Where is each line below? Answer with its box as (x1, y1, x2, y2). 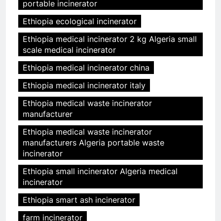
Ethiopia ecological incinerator (23, 16, 137, 27)
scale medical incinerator (23, 45, 116, 55)
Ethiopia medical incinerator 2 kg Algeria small (23, 34, 197, 44)
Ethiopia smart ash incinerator (23, 195, 135, 205)
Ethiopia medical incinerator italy (23, 80, 146, 91)
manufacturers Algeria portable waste (23, 138, 164, 148)
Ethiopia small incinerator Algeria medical (23, 166, 178, 177)
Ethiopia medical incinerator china (23, 63, 149, 73)
